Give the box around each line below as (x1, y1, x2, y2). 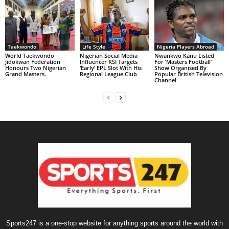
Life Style (82, 42, 105, 50)
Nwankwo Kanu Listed (154, 51, 214, 59)
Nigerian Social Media (79, 51, 138, 59)
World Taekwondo (5, 51, 54, 59)
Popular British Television (154, 70, 223, 78)
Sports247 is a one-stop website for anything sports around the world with (6, 219, 223, 227)
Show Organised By (154, 63, 207, 72)
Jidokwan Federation (5, 57, 60, 65)
